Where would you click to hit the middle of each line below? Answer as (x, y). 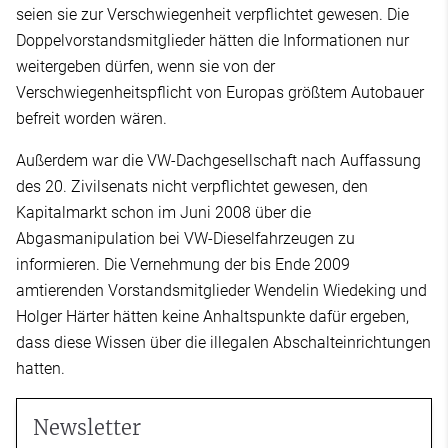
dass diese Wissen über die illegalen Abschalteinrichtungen (223, 342)
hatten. (40, 368)
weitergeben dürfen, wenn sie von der (145, 66)
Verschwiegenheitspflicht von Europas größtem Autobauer (220, 92)
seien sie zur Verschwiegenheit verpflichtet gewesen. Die (212, 14)
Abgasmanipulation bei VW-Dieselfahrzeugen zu (185, 238)
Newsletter (87, 427)
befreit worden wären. (91, 118)
